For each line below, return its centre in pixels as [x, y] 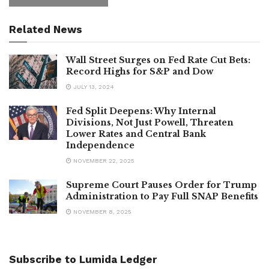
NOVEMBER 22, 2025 [103, 160]
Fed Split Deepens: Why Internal [141, 111]
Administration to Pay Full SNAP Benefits [162, 196]
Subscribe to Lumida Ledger [83, 259]
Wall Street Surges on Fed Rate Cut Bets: [158, 60]
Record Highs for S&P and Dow [140, 71]
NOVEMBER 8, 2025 [101, 211]
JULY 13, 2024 [93, 86]
